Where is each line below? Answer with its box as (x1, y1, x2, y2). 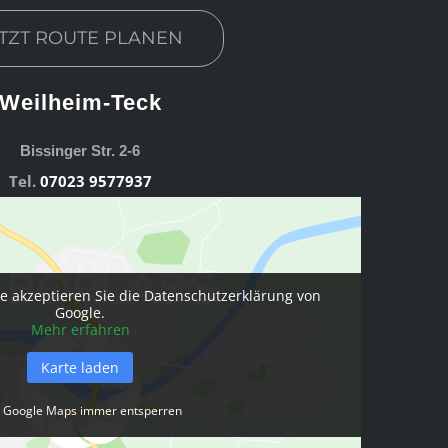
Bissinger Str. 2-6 (20, 141, 141, 159)
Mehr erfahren (30, 319, 130, 339)
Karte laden (41, 357, 120, 377)
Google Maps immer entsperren (2, 401, 182, 419)
